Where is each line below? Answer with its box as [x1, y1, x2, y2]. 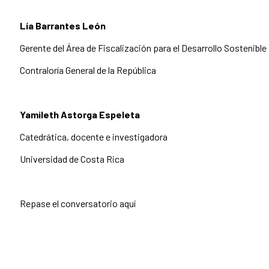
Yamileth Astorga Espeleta [20, 108, 140, 120]
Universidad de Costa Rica [20, 153, 124, 165]
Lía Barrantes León [20, 19, 106, 31]
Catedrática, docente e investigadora [20, 130, 168, 142]
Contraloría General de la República [20, 64, 156, 76]
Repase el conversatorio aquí [20, 197, 136, 209]
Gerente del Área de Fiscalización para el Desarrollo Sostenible [20, 41, 267, 53]
